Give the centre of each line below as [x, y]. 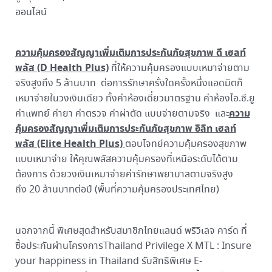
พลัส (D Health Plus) [62, 68]
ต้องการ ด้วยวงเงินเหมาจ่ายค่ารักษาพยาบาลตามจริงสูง [124, 175]
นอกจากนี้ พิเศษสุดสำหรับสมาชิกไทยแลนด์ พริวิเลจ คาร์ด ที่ [131, 231]
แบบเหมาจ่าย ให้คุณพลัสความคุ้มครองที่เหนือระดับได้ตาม [126, 160]
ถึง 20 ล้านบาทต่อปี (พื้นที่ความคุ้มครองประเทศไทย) [117, 190]
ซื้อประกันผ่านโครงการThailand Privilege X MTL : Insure [133, 246]
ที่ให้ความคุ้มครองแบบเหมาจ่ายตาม [179, 69]
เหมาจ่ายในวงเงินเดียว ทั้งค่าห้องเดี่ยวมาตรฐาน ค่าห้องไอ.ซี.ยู [135, 99]
